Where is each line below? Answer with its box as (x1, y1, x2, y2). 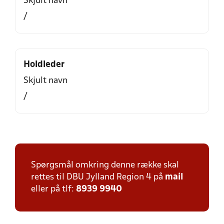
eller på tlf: (31, 185, 76, 193)
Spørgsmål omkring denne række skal (31, 161, 179, 169)
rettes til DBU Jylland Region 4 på (31, 173, 165, 181)
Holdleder (23, 60, 64, 69)
